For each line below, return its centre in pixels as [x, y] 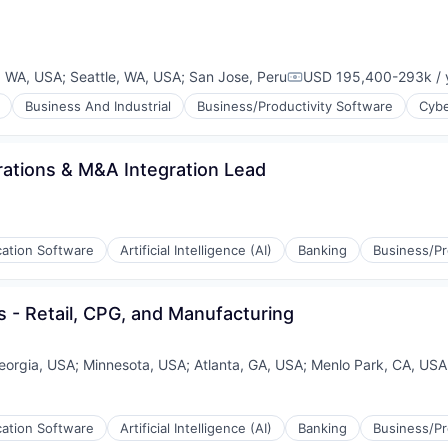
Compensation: [343, 85]
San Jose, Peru [238, 77]
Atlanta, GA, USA [249, 365]
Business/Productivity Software [295, 106]
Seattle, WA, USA [125, 77]
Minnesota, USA [135, 365]
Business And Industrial [98, 106]
